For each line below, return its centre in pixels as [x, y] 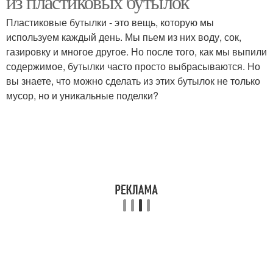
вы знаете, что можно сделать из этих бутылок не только [133, 81]
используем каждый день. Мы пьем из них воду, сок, [124, 37]
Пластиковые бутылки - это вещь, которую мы [110, 22]
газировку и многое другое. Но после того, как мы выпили [136, 51]
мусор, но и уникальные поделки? [82, 95]
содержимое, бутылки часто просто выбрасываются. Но [133, 66]
